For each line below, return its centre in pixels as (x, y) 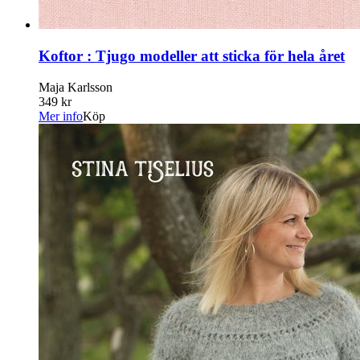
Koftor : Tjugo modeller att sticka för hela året (192, 55)
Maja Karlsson (76, 87)
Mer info (61, 116)
